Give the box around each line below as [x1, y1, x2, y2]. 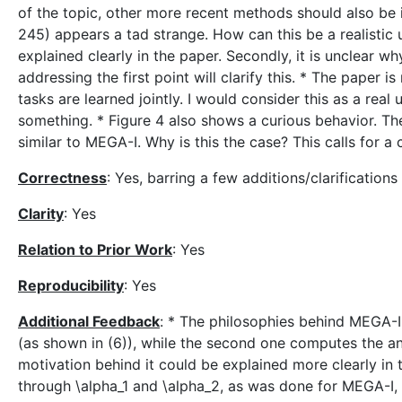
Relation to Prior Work [18, 240, 172, 258]
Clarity [18, 205, 64, 223]
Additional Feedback [18, 312, 160, 330]
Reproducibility [18, 276, 124, 294]
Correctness [18, 169, 107, 187]
